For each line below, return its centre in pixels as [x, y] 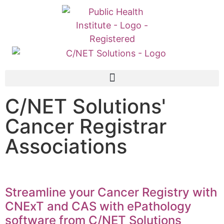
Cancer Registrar [86, 126]
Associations [66, 146]
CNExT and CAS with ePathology [98, 206]
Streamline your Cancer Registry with [111, 192]
